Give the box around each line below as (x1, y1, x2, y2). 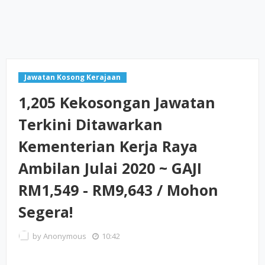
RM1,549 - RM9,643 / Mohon (18, 180, 218, 200)
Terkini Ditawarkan (18, 114, 163, 134)
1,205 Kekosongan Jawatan (18, 92, 215, 112)
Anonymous (43, 231, 86, 241)
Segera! (18, 202, 73, 222)
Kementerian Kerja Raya (18, 136, 198, 156)
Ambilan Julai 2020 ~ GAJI (18, 158, 202, 178)
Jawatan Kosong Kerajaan (24, 72, 121, 82)
